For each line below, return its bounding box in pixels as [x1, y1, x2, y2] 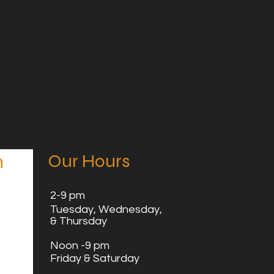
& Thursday [50, 215, 107, 227]
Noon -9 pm [50, 240, 109, 251]
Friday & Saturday [50, 253, 139, 264]
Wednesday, [98, 204, 165, 215]
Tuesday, [50, 204, 98, 215]
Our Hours [48, 150, 130, 172]
